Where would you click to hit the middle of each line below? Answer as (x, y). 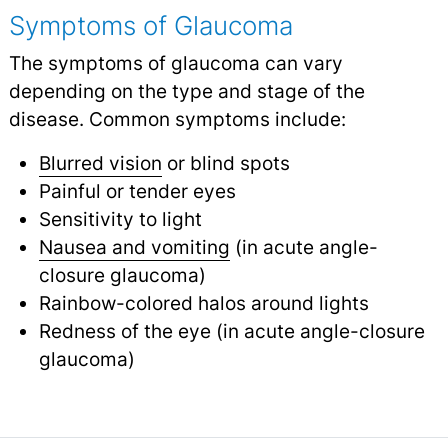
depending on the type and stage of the (186, 91)
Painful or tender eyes (137, 191)
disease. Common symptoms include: (177, 119)
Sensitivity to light (120, 219)
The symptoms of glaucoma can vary (175, 63)
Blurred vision (100, 163)
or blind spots (225, 163)
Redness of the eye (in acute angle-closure (231, 331)
